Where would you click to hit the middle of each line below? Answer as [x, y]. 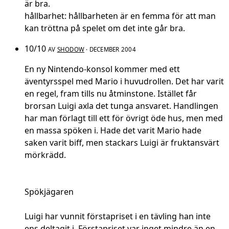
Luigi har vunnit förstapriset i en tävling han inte [118, 216]
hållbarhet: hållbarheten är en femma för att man [120, 16]
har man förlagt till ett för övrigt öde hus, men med [124, 118]
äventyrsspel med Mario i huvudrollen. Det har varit [124, 82]
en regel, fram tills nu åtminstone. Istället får [111, 94]
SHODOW [71, 50]
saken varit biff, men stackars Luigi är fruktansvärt [122, 143]
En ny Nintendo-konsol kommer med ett [102, 69]
